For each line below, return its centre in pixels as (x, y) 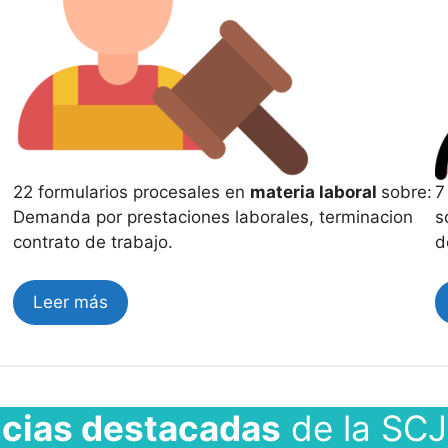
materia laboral (316, 191)
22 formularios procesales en (132, 191)
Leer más (71, 302)
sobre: (407, 191)
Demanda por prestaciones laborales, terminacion (213, 216)
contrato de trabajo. (93, 241)
